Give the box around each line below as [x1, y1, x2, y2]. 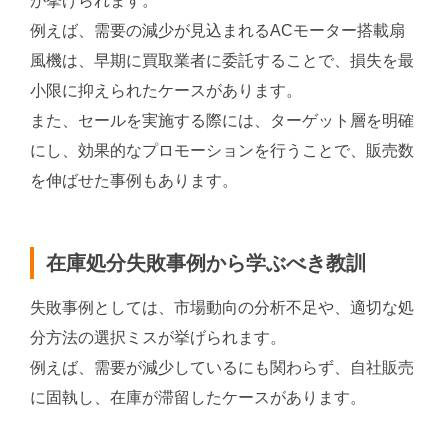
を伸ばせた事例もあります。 [30, 172, 238, 190]
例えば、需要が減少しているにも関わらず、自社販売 [30, 359, 414, 377]
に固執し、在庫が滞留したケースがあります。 [30, 389, 366, 407]
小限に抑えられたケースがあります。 [30, 82, 302, 100]
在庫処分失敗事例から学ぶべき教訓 [46, 252, 366, 275]
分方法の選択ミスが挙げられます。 [30, 329, 286, 347]
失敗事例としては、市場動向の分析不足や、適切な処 [30, 299, 414, 317]
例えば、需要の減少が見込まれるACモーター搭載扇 [30, 22, 405, 40]
